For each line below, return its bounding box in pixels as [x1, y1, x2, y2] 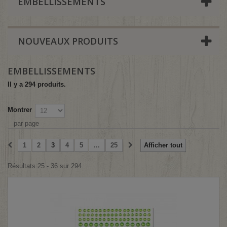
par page [14, 120, 39, 127]
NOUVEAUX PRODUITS [18, 35, 118, 47]
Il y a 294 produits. [8, 81, 66, 88]
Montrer [8, 106, 32, 113]
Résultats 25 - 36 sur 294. [8, 162, 84, 170]
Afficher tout [144, 141, 182, 149]
